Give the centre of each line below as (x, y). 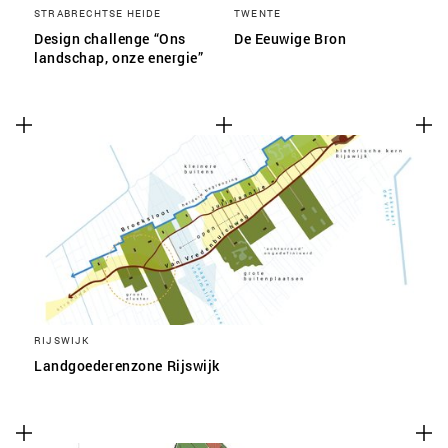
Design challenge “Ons (110, 38)
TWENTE (258, 13)
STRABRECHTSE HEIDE (98, 13)
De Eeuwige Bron (290, 38)
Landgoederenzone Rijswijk (127, 365)
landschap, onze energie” (119, 57)
